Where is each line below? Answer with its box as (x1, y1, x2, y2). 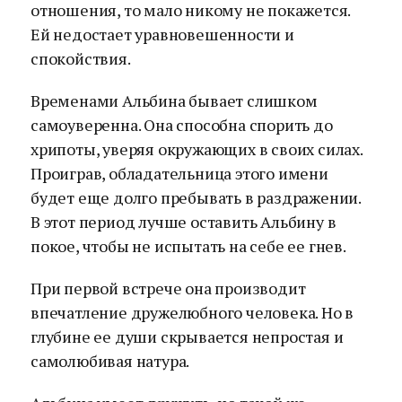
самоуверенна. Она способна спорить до (31, 114, 333, 135)
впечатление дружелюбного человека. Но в (31, 301, 354, 323)
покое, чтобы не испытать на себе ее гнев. (31, 235, 346, 257)
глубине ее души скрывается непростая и (31, 326, 344, 347)
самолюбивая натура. (31, 350, 190, 371)
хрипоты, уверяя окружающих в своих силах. (31, 138, 363, 160)
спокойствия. (31, 48, 131, 69)
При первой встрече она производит (31, 277, 306, 299)
